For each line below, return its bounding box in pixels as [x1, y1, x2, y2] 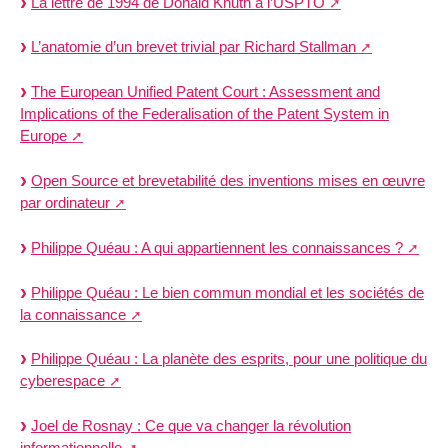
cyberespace [20, 372, 105, 390]
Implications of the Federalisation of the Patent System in [20, 105, 389, 123]
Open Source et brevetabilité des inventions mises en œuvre [31, 172, 425, 190]
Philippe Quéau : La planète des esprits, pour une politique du [31, 350, 427, 368]
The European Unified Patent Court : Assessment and [31, 83, 380, 101]
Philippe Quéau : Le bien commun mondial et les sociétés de [31, 283, 424, 301]
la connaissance [20, 305, 126, 323]
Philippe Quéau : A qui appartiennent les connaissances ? [31, 238, 403, 256]
